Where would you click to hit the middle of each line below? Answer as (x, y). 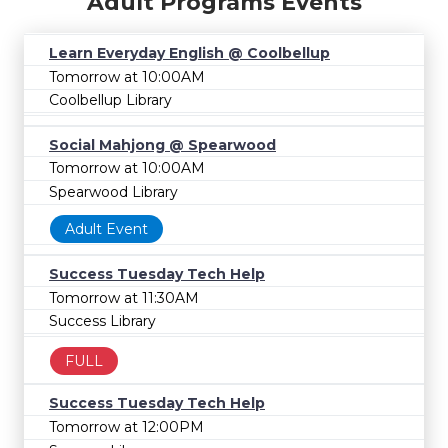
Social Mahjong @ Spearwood (162, 144)
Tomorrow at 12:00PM (126, 426)
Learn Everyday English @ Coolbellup (189, 53)
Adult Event (106, 229)
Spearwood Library (113, 191)
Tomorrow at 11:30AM (124, 297)
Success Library (102, 321)
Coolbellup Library (110, 100)
